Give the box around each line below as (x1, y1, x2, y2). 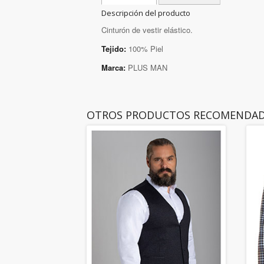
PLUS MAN (126, 62, 167, 74)
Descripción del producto (101, 8, 190, 19)
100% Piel (126, 43, 163, 55)
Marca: (101, 62, 126, 74)
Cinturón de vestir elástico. (101, 24, 193, 36)
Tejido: (101, 43, 126, 55)
